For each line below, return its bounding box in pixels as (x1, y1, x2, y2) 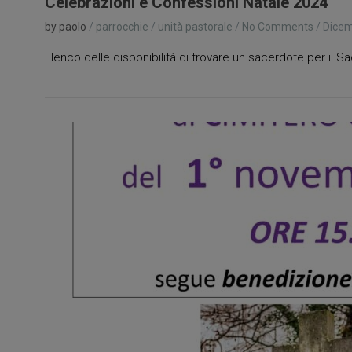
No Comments (242, 20, 313, 34)
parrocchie (96, 20, 148, 34)
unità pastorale (158, 20, 233, 34)
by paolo (45, 20, 86, 34)
